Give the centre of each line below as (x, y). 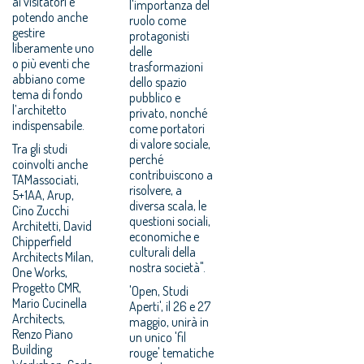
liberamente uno (53, 48)
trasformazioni (167, 66)
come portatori (167, 128)
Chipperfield (42, 241)
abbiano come (48, 78)
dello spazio (158, 82)
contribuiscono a (171, 174)
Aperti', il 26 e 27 (170, 306)
